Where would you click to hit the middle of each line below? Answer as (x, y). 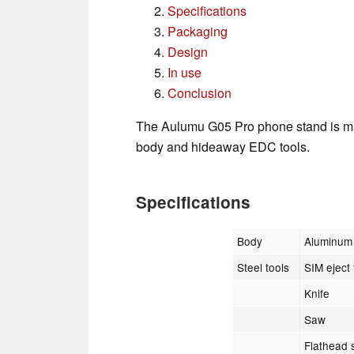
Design (188, 51)
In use (185, 72)
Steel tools (264, 267)
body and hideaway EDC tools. (223, 146)
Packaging (198, 31)
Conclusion (200, 92)
